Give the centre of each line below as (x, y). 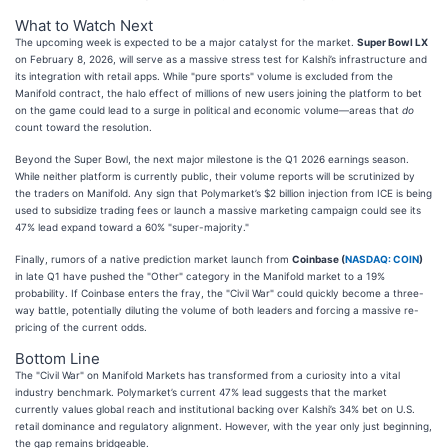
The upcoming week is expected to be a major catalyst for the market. (186, 41)
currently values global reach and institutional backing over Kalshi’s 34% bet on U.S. (215, 408)
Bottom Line (57, 358)
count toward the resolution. (83, 126)
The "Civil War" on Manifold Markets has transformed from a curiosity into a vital (207, 374)
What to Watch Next (84, 25)
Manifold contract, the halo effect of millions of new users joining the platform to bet (218, 92)
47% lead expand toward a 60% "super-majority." (132, 226)
